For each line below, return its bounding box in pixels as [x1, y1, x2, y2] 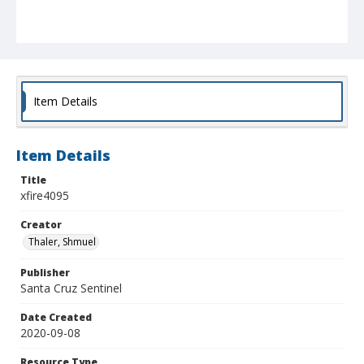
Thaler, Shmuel [28, 235, 96, 249]
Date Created [20, 310, 92, 325]
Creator [20, 218, 62, 232]
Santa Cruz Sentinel [20, 280, 122, 297]
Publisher [20, 266, 70, 280]
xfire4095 [20, 188, 69, 204]
